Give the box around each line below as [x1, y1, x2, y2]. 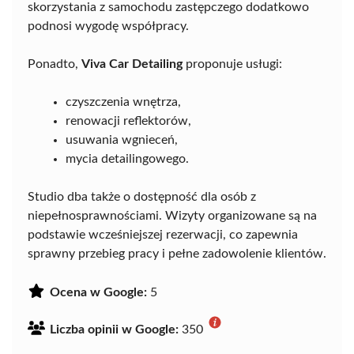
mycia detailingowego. [66, 153, 189, 165]
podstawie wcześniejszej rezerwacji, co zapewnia [28, 228, 298, 241]
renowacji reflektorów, [66, 115, 191, 127]
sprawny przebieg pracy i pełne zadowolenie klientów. [28, 247, 326, 260]
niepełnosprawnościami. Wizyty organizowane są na [28, 209, 317, 222]
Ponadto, [28, 58, 81, 70]
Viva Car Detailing [81, 58, 183, 70]
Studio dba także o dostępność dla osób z [28, 190, 256, 203]
